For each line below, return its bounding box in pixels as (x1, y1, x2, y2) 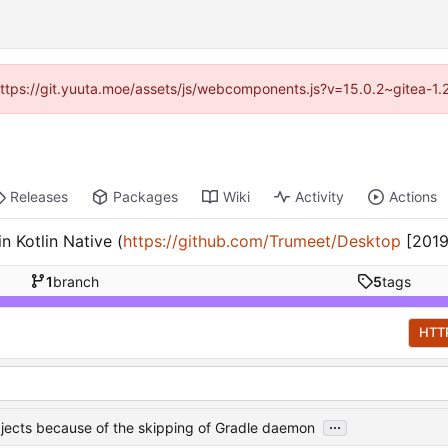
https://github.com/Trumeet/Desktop (123, 231, 401, 252)
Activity (295, 188, 345, 206)
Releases (10, 188, 69, 206)
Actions (389, 188, 438, 206)
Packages (113, 188, 179, 206)
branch (52, 272, 99, 290)
